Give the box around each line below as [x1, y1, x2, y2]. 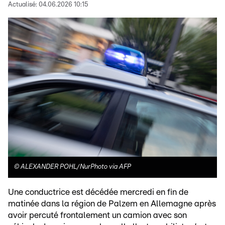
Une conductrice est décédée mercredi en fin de [8, 188, 188, 197]
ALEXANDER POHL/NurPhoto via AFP [21, 164, 131, 171]
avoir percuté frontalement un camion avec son [8, 211, 187, 220]
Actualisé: [8, 2, 37, 8]
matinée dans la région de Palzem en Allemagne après [8, 199, 216, 208]
